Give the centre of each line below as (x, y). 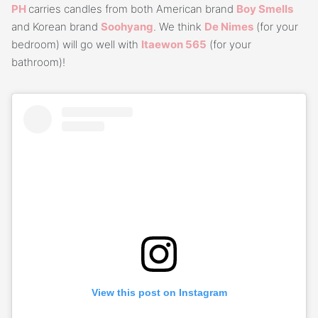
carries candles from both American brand (132, 9)
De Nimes (229, 26)
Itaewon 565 (174, 44)
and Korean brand (56, 26)
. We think (179, 26)
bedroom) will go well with (76, 44)
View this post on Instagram (159, 292)
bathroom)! (38, 62)
